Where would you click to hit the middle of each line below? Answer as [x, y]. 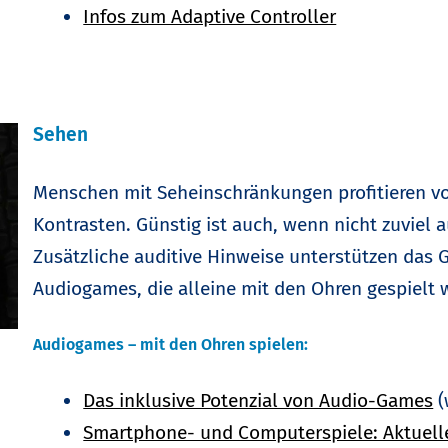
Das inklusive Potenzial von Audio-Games [258, 400]
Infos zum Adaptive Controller [210, 16]
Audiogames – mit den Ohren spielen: [171, 344]
